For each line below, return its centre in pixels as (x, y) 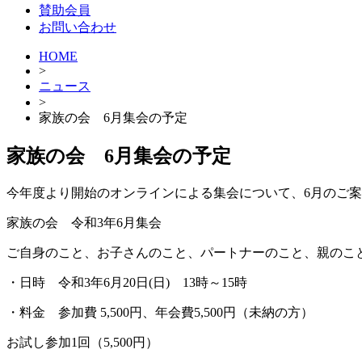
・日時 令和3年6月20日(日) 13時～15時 (127, 282)
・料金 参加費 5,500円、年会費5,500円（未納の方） (160, 312)
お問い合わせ (78, 27)
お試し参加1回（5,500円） (82, 342)
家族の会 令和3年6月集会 (84, 222)
